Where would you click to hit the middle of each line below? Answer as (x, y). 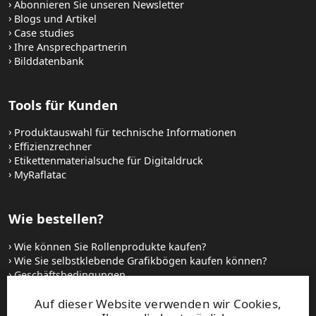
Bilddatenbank (49, 61)
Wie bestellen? (56, 219)
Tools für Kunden (63, 104)
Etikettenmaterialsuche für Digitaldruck (109, 161)
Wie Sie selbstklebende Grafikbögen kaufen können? (140, 260)
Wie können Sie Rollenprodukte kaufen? (110, 246)
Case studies (44, 32)
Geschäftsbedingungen (70, 274)
